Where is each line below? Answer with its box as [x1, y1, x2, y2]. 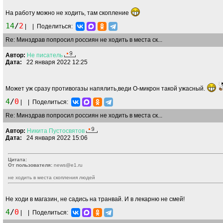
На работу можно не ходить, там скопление [5, 9, 130, 16]
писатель [36, 52, 63, 59]
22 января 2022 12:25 [22, 59, 88, 66]
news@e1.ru [52, 162, 83, 168]
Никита [27, 127, 47, 134]
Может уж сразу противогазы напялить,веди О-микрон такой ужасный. [5, 85, 207, 92]
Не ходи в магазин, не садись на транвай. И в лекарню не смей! [5, 196, 185, 203]
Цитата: [8, 157, 27, 162]
